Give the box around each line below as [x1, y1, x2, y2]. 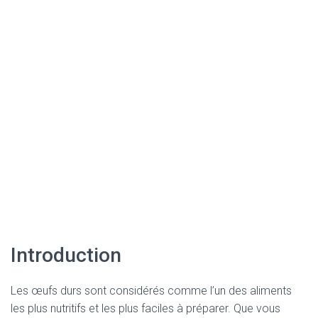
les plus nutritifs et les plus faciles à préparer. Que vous [11, 302, 280, 315]
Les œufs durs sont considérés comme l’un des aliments [11, 284, 292, 297]
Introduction [11, 243, 121, 267]
